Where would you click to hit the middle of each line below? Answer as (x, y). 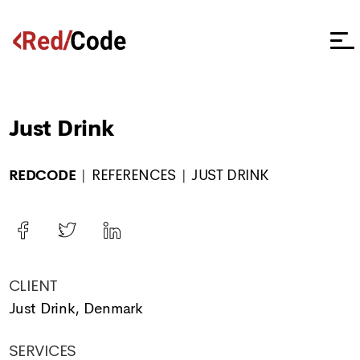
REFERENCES (134, 176)
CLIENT (33, 286)
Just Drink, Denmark (76, 309)
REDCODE (42, 176)
